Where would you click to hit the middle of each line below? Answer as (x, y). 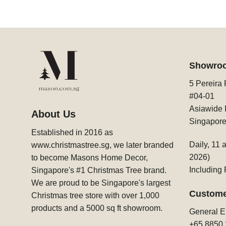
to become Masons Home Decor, (90, 158)
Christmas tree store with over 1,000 (95, 196)
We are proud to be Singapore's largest (101, 183)
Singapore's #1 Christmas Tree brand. (99, 171)
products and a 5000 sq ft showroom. (97, 208)
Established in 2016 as (72, 133)
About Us (53, 114)
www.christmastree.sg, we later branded (102, 145)
